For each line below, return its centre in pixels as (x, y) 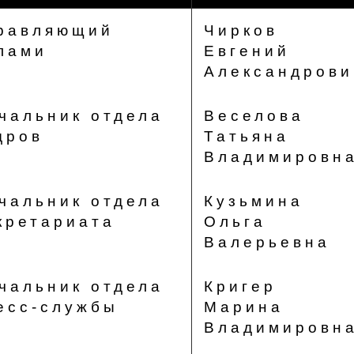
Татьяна (246, 136)
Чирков (241, 30)
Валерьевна (267, 242)
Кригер (240, 286)
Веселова (254, 116)
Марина (243, 307)
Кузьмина (253, 201)
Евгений (247, 51)
